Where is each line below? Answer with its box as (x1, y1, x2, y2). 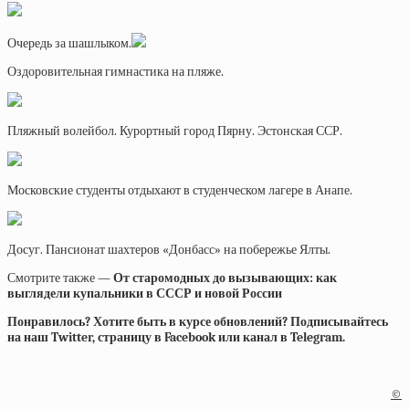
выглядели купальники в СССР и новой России (7, 286, 282, 301)
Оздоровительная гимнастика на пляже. (7, 64, 224, 79)
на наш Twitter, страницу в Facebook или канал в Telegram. (7, 330, 345, 345)
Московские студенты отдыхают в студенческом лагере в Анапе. (7, 183, 352, 198)
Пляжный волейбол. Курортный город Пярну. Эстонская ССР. (7, 123, 342, 139)
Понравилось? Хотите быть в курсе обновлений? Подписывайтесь (7, 314, 388, 330)
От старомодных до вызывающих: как (113, 270, 337, 286)
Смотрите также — (7, 270, 113, 286)
